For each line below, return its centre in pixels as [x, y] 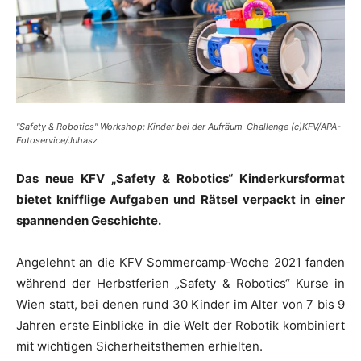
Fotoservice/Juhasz [57, 140]
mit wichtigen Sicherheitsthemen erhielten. [139, 346]
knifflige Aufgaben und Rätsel [147, 199]
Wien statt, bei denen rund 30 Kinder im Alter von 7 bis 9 [180, 304]
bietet [36, 199]
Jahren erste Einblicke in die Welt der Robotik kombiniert [180, 325]
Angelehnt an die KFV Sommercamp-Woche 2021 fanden [180, 262]
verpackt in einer [291, 199]
